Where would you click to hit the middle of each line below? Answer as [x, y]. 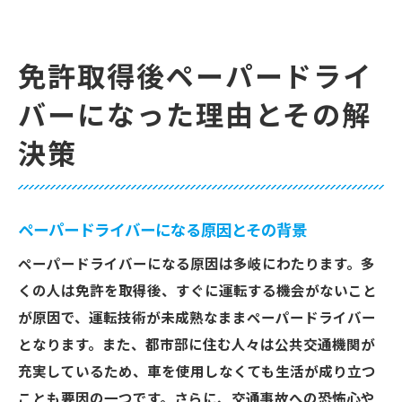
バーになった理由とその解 [195, 117]
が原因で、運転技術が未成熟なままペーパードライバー [197, 319]
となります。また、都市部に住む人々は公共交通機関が [197, 345]
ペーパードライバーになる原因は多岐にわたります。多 [197, 265]
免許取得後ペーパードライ [196, 78]
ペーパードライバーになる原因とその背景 [162, 231]
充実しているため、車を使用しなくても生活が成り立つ [197, 372]
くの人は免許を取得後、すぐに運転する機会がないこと [197, 292]
